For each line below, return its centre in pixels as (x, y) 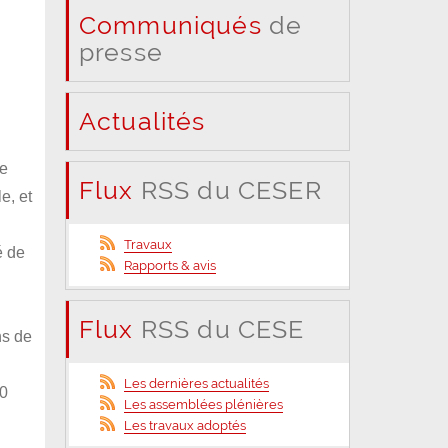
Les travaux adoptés (185, 425)
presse (120, 51)
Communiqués (170, 24)
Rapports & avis (170, 265)
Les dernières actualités (197, 383)
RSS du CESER (227, 189)
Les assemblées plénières (204, 404)
